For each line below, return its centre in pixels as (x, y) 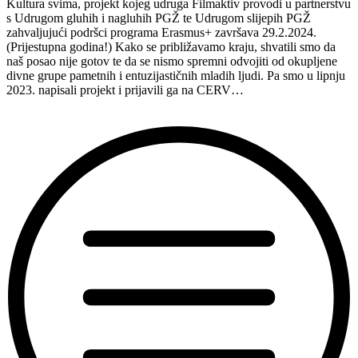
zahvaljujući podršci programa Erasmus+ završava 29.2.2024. (161, 32)
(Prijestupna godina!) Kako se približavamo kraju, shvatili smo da (171, 46)
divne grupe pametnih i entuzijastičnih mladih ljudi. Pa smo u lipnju (176, 75)
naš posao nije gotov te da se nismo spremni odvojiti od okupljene (172, 61)
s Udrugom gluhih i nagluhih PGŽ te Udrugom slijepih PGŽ (159, 18)
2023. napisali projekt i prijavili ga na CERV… (125, 89)
